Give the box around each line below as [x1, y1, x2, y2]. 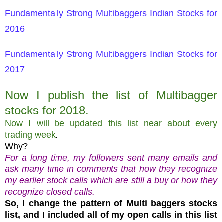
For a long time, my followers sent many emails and [5, 152, 217, 163]
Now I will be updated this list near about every [5, 118, 217, 128]
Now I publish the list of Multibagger [5, 88, 217, 102]
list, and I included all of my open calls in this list [5, 209, 217, 220]
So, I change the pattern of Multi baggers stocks [5, 198, 217, 208]
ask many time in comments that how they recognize [5, 164, 217, 174]
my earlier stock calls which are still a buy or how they [5, 175, 217, 185]
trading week [5, 129, 55, 140]
